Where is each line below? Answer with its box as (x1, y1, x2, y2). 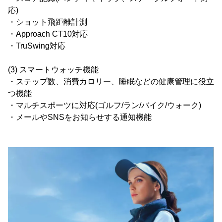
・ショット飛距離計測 (8, 17, 87, 26)
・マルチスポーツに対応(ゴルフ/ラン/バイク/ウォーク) (8, 101, 201, 110)
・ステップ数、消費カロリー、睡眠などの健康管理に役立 (8, 77, 214, 86)
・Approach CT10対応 (8, 29, 88, 38)
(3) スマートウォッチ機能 (8, 65, 99, 74)
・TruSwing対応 (8, 41, 65, 50)
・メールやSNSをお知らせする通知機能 (8, 112, 152, 121)
